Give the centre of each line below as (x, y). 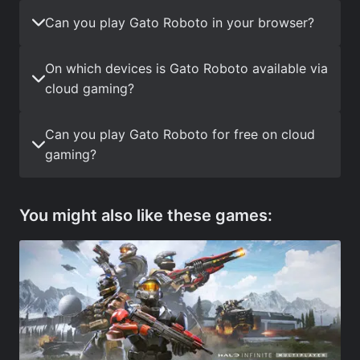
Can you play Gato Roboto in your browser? (180, 22)
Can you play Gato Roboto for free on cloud (180, 134)
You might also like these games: (146, 215)
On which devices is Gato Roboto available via (186, 68)
